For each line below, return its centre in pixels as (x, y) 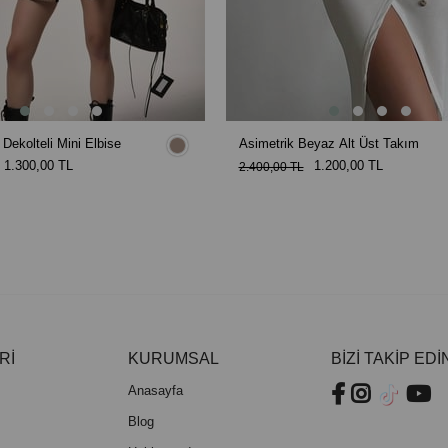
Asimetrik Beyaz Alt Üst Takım (328, 143)
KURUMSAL (173, 358)
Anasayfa (155, 390)
